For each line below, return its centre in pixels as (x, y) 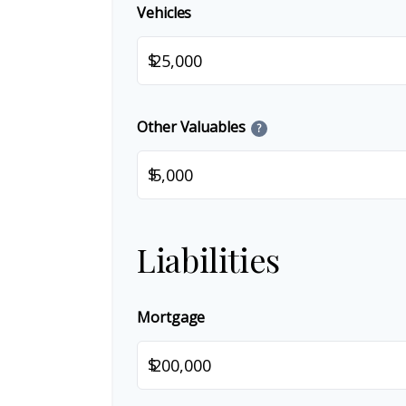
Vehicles (164, 13)
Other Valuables (191, 127)
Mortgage (171, 317)
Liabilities (209, 259)
